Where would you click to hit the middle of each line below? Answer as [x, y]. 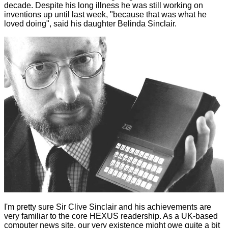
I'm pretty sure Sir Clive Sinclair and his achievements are [108, 207]
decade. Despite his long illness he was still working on [104, 6]
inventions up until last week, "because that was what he [105, 15]
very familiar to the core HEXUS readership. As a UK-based [111, 216]
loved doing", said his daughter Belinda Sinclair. [90, 24]
